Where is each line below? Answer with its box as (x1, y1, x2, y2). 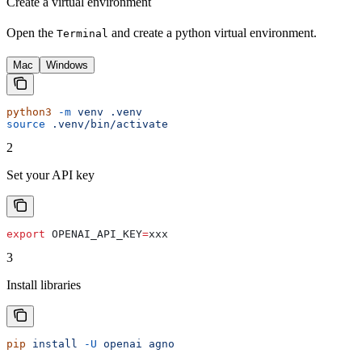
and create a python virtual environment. (108, 26, 317, 40)
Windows (46, 59, 88, 72)
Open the (6, 26, 57, 40)
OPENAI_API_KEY (45, 228, 142, 241)
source (6, 118, 45, 131)
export (6, 228, 45, 241)
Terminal (57, 27, 108, 40)
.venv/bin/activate (45, 118, 168, 131)
